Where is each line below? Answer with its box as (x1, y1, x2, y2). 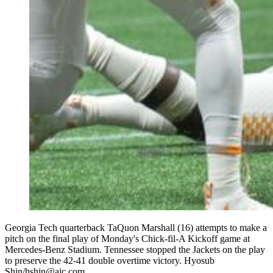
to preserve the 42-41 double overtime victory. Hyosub (5, 255, 214, 266)
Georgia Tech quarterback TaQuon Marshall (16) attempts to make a (5, 222, 267, 233)
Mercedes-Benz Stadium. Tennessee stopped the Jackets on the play (5, 244, 265, 255)
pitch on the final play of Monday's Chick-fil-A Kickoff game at (5, 233, 250, 244)
